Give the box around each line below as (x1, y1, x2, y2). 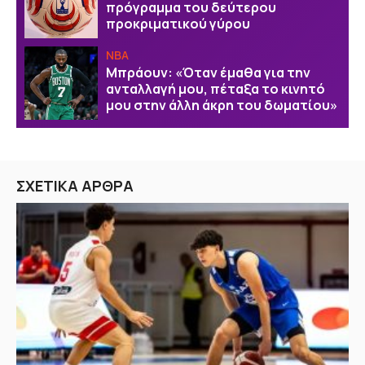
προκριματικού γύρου (106, 15, 250, 33)
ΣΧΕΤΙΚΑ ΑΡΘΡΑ (16, 175, 134, 196)
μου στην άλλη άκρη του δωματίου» (106, 96, 337, 115)
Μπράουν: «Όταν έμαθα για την (106, 64, 310, 82)
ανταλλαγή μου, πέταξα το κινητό (106, 80, 325, 99)
